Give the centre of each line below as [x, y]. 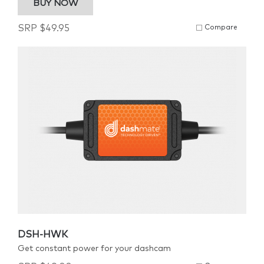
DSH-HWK [43, 235]
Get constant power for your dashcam [94, 249]
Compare [221, 28]
